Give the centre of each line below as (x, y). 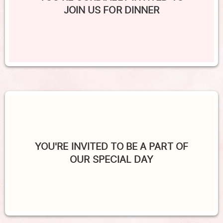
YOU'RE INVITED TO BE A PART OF (111, 147)
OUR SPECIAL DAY (111, 160)
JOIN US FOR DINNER (111, 10)
